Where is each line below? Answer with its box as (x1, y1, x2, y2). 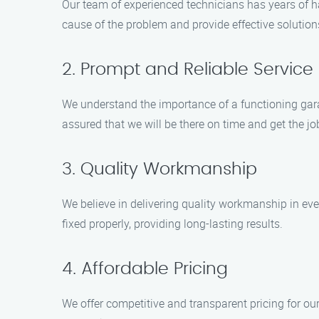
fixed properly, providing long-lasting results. (62, 216, 283, 231)
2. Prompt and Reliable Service (62, 61, 313, 78)
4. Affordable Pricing (62, 261, 228, 278)
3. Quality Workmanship (62, 161, 257, 178)
